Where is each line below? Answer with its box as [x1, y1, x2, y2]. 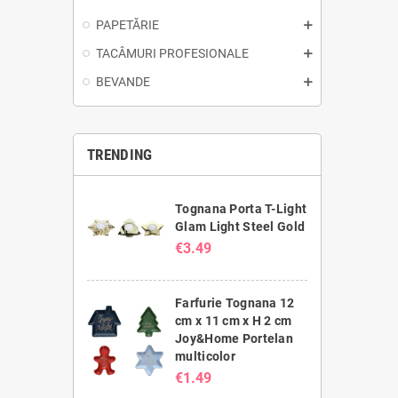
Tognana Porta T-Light [175, 201, 307, 216]
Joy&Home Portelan [175, 331, 293, 346]
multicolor [175, 349, 235, 364]
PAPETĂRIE [96, 18, 159, 33]
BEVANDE [96, 75, 150, 90]
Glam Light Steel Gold [175, 219, 306, 234]
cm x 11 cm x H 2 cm [175, 314, 292, 329]
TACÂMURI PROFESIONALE [96, 46, 249, 61]
